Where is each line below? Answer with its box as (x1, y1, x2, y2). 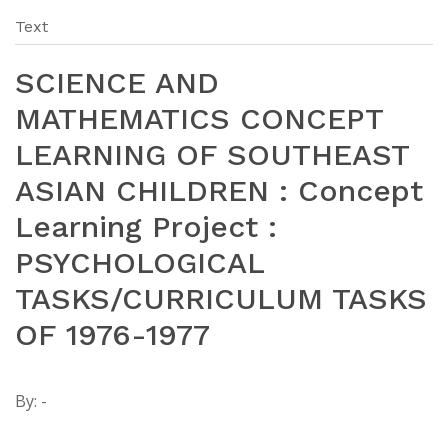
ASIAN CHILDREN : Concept (15, 172, 423, 208)
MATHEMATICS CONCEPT (15, 100, 383, 136)
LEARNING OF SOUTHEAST (15, 136, 409, 172)
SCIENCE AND (15, 64, 219, 100)
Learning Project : (15, 208, 277, 244)
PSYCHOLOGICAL (15, 244, 264, 280)
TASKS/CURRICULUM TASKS (15, 280, 427, 316)
